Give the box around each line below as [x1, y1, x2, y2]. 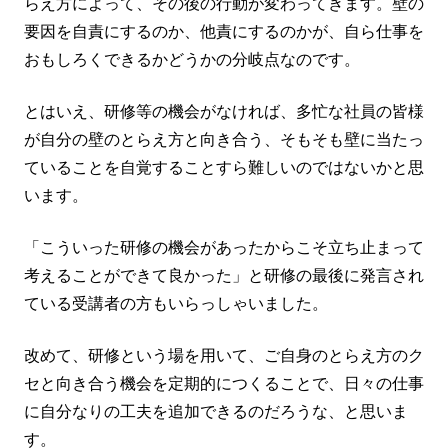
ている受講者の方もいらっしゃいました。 [24, 294, 328, 312]
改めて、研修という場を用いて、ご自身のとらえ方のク [24, 346, 424, 364]
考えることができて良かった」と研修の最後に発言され [24, 266, 424, 284]
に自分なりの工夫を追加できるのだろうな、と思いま [24, 402, 408, 420]
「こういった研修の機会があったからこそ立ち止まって [24, 238, 424, 256]
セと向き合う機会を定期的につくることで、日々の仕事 [24, 374, 424, 392]
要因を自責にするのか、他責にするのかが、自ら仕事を [24, 22, 424, 40]
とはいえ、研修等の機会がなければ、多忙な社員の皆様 [24, 102, 424, 120]
